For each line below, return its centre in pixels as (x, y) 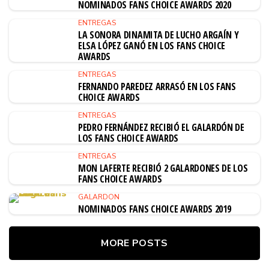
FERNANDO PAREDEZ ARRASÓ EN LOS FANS (157, 86)
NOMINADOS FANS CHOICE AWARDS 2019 (155, 209)
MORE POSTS (134, 243)
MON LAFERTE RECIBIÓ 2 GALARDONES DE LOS (163, 168)
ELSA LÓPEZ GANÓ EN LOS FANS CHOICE (152, 46)
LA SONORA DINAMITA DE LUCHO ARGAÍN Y (159, 35)
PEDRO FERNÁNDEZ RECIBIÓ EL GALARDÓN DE (161, 127)
